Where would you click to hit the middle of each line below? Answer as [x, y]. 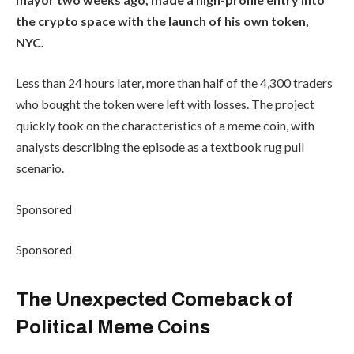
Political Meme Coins [113, 327]
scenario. [40, 168]
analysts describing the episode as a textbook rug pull [160, 147]
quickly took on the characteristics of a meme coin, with [165, 126]
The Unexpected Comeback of [154, 299]
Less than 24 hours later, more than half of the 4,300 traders [174, 83]
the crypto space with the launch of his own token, [162, 21]
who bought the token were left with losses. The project [165, 104]
